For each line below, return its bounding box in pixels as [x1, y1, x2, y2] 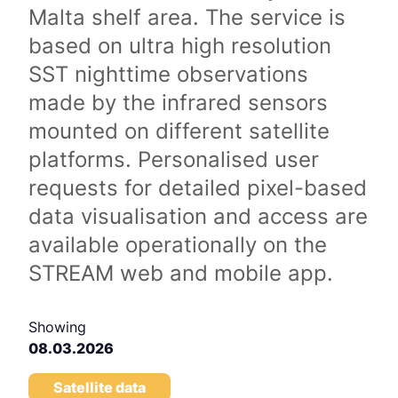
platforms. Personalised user [28, 147, 319, 172]
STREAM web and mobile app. [28, 260, 333, 286]
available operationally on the [28, 232, 327, 258]
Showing [28, 318, 86, 336]
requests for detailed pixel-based [28, 175, 367, 201]
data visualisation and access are [28, 203, 368, 229]
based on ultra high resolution [28, 33, 331, 59]
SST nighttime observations [28, 61, 308, 87]
